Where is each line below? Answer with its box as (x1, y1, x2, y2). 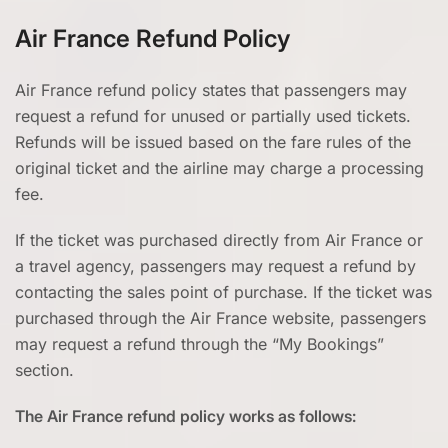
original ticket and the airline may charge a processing (15, 158, 424, 178)
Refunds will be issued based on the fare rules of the (15, 132, 411, 152)
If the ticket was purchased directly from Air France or (15, 230, 423, 250)
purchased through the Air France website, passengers (15, 308, 426, 328)
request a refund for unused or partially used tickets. (15, 106, 411, 126)
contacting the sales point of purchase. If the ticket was (15, 282, 432, 302)
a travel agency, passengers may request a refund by (15, 256, 416, 276)
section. (15, 360, 74, 380)
